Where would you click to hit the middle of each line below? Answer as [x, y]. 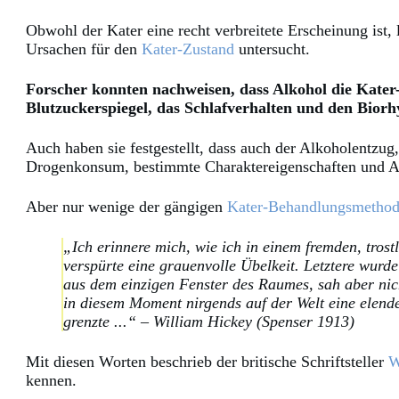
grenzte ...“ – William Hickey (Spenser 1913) [209, 322]
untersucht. [272, 49]
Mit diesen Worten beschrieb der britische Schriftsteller [207, 362]
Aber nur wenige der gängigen [126, 207]
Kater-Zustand [188, 49]
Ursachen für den [84, 49]
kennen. [51, 381]
